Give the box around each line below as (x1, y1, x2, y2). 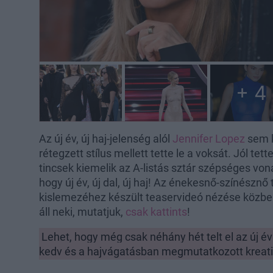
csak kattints (126, 205, 187, 219)
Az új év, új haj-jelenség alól (39, 132, 172, 146)
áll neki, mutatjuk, (39, 205, 126, 219)
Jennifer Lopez (172, 132, 245, 146)
